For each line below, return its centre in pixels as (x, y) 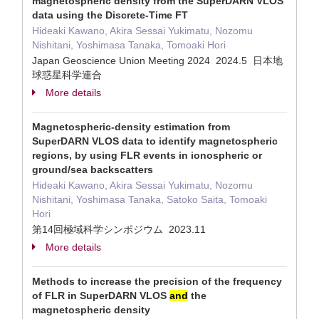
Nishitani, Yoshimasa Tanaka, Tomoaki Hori (129, 45)
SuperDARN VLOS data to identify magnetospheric (155, 141)
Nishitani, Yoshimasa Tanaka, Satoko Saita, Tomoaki (150, 199)
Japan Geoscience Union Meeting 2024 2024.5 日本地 (157, 61)
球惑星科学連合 (67, 75)
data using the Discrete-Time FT (110, 15)
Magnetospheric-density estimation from (131, 127)
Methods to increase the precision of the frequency (157, 281)
